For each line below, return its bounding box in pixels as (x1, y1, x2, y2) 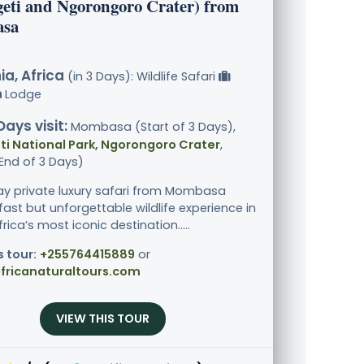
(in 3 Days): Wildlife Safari (64, 68, 219, 85)
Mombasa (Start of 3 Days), (67, 119, 236, 136)
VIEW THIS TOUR (55, 310, 149, 327)
